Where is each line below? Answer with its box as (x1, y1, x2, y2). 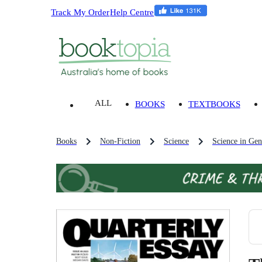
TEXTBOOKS (188, 99, 240, 109)
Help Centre (110, 6, 154, 17)
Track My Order (51, 6, 110, 17)
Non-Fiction (100, 137, 140, 146)
